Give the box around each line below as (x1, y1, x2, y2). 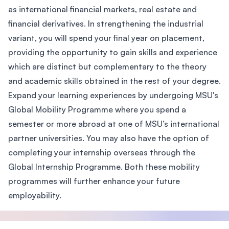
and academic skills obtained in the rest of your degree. (8, 76, 221, 86)
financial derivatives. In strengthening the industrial (8, 18, 203, 29)
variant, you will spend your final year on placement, (8, 33, 204, 43)
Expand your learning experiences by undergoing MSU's (8, 90, 218, 100)
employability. (8, 190, 61, 200)
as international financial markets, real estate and (8, 4, 197, 14)
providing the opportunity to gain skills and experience (8, 47, 217, 57)
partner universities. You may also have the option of (8, 133, 209, 143)
